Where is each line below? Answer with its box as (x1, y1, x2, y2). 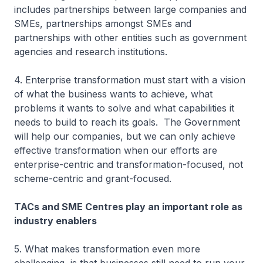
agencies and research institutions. (14, 46, 173, 58)
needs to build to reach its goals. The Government (14, 116, 240, 128)
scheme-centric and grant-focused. (14, 173, 177, 184)
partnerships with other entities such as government (14, 32, 247, 43)
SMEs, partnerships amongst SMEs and (14, 18, 191, 29)
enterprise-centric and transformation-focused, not (14, 159, 243, 170)
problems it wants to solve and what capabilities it (14, 102, 234, 114)
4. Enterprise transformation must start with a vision (14, 74, 245, 86)
